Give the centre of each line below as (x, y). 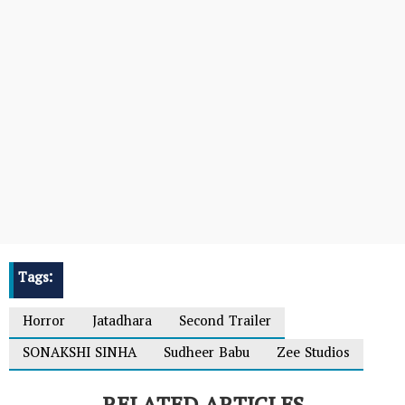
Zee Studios (313, 355)
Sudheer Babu (207, 355)
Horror (44, 323)
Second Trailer (225, 323)
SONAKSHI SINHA (80, 355)
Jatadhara (122, 323)
